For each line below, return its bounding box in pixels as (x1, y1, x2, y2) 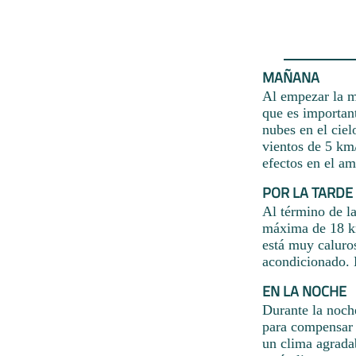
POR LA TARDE (262, 181, 353, 203)
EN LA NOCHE (262, 280, 346, 302)
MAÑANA (262, 66, 319, 88)
